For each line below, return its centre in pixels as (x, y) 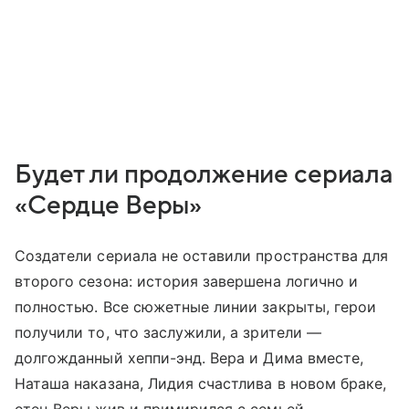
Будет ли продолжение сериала (204, 175)
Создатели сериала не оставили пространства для (202, 256)
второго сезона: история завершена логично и (187, 282)
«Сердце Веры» (109, 206)
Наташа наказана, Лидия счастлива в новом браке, (201, 384)
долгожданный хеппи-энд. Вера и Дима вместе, (189, 358)
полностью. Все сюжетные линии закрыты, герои (196, 307)
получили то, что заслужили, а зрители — (168, 333)
